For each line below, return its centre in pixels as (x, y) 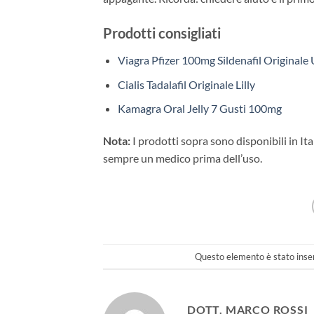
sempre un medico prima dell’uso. (183, 158)
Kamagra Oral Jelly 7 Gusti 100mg (199, 109)
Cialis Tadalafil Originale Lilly (186, 84)
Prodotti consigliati (162, 33)
